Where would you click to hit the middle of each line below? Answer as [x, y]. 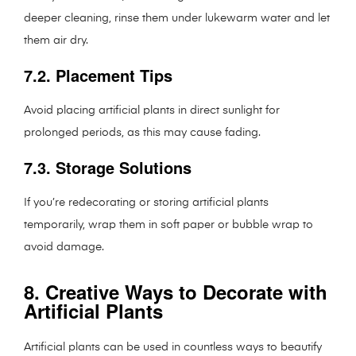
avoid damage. [64, 247]
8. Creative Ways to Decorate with [176, 291]
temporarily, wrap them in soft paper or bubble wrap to [168, 224]
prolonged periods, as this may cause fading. [142, 132]
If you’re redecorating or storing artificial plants [146, 202]
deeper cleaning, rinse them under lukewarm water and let [177, 18]
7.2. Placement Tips [98, 75]
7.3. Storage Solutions [108, 167]
